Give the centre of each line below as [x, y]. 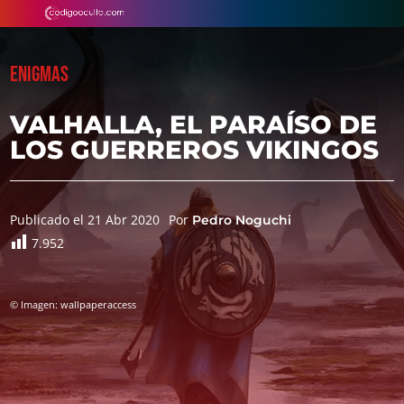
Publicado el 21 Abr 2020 [85, 220]
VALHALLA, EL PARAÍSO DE [194, 124]
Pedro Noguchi [242, 220]
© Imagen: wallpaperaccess [73, 304]
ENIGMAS [40, 74]
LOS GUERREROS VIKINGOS [195, 150]
